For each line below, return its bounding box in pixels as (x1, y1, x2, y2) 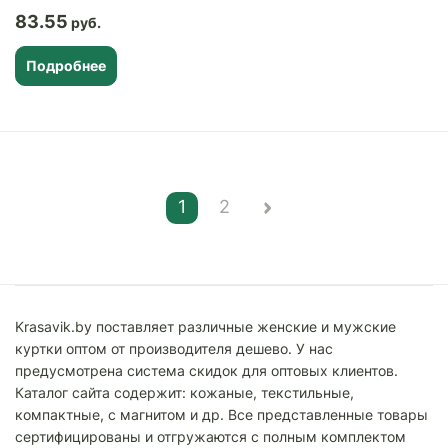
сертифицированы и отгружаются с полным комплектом (15, 428, 406, 445)
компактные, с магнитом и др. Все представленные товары (15, 406, 428, 423)
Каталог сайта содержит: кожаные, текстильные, (15, 384, 354, 401)
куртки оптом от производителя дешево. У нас (15, 340, 333, 357)
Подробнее (26, 57, 106, 74)
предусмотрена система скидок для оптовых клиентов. (15, 362, 398, 379)
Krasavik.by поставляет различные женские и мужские (15, 318, 396, 335)
